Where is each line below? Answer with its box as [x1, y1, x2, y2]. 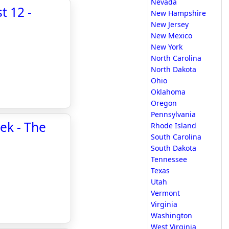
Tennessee [151, 154, 187, 164]
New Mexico [151, 31, 192, 40]
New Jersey [151, 19, 189, 29]
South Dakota [151, 143, 196, 153]
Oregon [151, 98, 177, 108]
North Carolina [151, 53, 201, 63]
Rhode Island [151, 121, 196, 130]
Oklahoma [151, 87, 186, 97]
